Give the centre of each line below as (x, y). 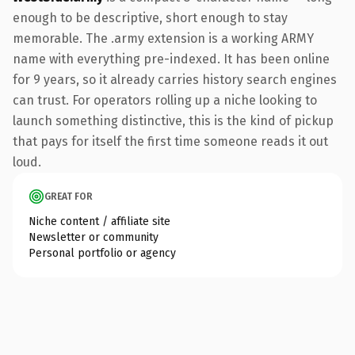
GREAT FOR (69, 196)
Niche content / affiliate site (99, 221)
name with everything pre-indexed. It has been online (171, 59)
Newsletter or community (94, 237)
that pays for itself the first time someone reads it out (170, 141)
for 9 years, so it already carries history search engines (175, 79)
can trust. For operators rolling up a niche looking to (165, 100)
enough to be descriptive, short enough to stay (150, 17)
